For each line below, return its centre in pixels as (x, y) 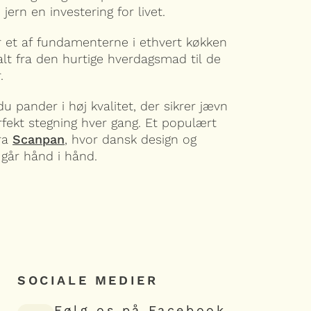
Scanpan (39, 140)
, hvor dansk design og (131, 140)
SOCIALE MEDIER (88, 280)
